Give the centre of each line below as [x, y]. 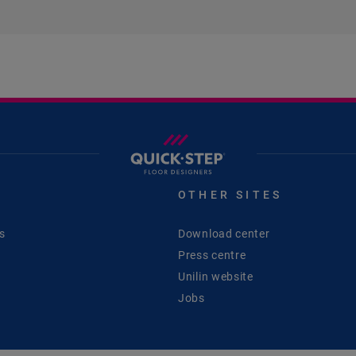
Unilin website [216, 277]
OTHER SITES [230, 195]
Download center [224, 234]
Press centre [212, 255]
